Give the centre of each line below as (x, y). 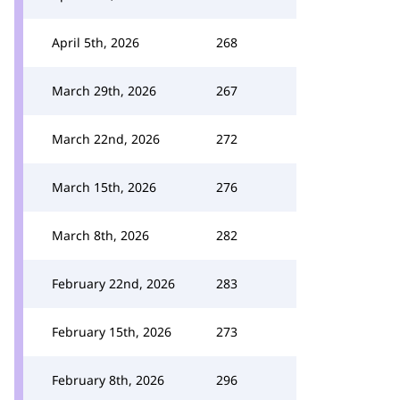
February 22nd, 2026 (113, 283)
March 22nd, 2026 (106, 139)
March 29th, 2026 (104, 91)
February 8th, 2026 (108, 380)
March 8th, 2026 (100, 235)
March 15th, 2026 (104, 187)
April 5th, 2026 (96, 42)
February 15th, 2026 (112, 332)
